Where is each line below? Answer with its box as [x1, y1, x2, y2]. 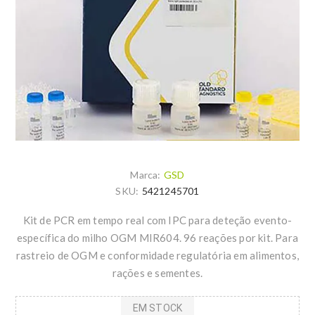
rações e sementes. [112, 266, 203, 280]
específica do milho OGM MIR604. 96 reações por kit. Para [16, 231, 299, 245]
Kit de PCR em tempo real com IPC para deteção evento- [22, 214, 292, 227]
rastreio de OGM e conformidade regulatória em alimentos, [15, 249, 300, 262]
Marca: [130, 169, 161, 181]
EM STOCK [132, 302, 183, 314]
